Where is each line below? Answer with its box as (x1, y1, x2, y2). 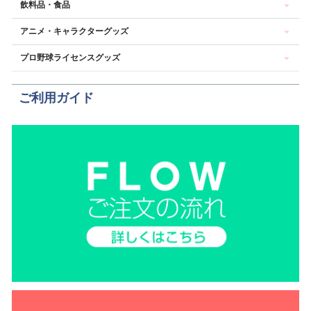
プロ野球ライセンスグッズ (20, 53, 120, 63)
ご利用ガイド (19, 91, 94, 106)
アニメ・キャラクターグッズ (20, 26, 128, 37)
